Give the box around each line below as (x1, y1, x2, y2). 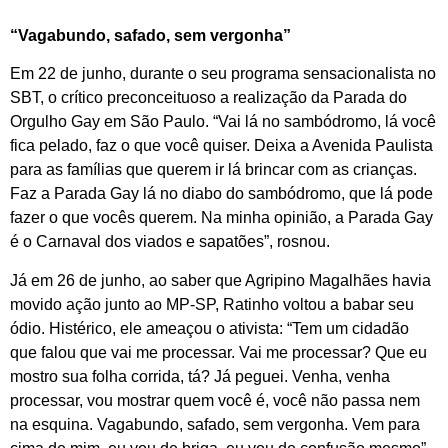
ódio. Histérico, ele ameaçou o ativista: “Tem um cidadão (10, 319, 409, 337)
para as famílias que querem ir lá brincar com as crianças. (10, 161, 417, 179)
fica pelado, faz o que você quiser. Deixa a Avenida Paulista (10, 137, 433, 155)
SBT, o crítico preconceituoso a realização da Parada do (10, 89, 407, 107)
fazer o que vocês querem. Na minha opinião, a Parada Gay (10, 209, 433, 227)
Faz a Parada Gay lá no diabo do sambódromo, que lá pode (10, 185, 433, 203)
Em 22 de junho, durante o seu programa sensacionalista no (10, 65, 436, 83)
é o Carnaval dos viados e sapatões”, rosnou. (10, 233, 330, 251)
